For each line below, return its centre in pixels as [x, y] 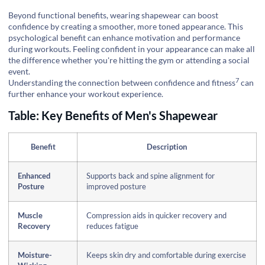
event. [19, 71]
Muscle [30, 216]
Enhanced [34, 176]
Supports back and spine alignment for [151, 176]
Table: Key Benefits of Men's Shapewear [113, 116]
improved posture [116, 187]
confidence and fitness [195, 82]
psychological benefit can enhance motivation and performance [124, 37]
